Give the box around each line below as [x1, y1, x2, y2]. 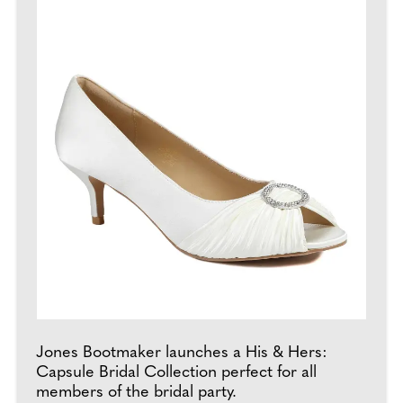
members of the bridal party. [36, 383, 237, 401]
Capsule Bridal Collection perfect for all [36, 363, 317, 381]
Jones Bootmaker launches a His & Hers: [36, 344, 327, 362]
